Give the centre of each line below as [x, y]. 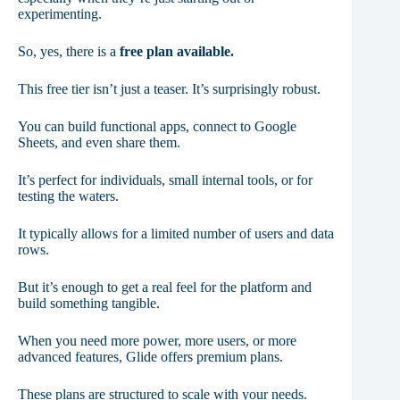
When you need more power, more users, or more [157, 341]
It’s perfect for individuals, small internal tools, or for [165, 180]
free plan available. [177, 52]
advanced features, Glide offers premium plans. [150, 357]
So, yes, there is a [69, 52]
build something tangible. [89, 304]
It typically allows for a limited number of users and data [176, 234]
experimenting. [60, 14]
